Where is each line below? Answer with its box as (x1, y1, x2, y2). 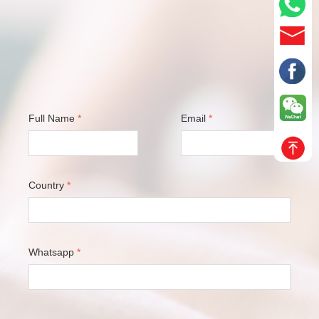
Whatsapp (28, 246, 74, 258)
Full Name (28, 113, 75, 124)
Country (28, 179, 64, 191)
